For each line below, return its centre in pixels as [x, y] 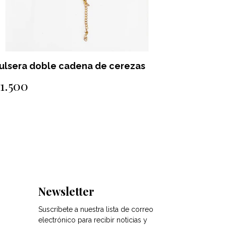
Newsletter [66, 191]
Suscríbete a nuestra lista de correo [96, 209]
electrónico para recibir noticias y [93, 220]
